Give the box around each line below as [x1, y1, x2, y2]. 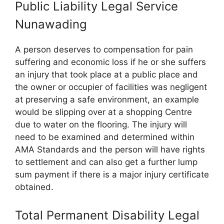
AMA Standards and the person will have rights [15, 144, 205, 154]
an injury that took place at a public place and [15, 69, 198, 79]
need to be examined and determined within [15, 132, 194, 142]
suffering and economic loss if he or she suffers [15, 57, 206, 67]
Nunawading [15, 17, 87, 31]
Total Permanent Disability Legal [15, 207, 199, 222]
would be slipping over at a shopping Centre [15, 107, 192, 117]
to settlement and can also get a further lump [15, 157, 197, 167]
